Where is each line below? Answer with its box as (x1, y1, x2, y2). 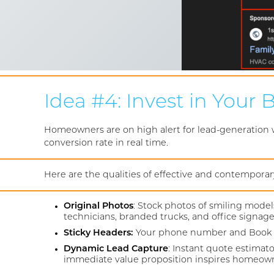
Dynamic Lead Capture (64, 245, 168, 254)
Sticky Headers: (64, 229, 136, 239)
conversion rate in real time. (44, 138, 168, 148)
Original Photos (64, 202, 133, 212)
